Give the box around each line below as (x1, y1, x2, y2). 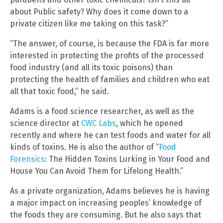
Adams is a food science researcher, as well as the (10, 106, 194, 116)
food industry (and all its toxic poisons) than (10, 62, 173, 72)
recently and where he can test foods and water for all (10, 130, 211, 140)
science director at (10, 118, 81, 128)
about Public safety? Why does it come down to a (10, 6, 188, 16)
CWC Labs (81, 118, 116, 128)
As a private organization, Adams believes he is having (10, 186, 210, 196)
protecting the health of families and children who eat (10, 74, 210, 84)
